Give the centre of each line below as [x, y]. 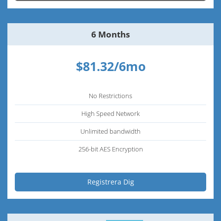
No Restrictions [110, 95]
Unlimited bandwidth [110, 131]
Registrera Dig [110, 182]
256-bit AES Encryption [110, 149]
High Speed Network [110, 113]
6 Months [110, 34]
